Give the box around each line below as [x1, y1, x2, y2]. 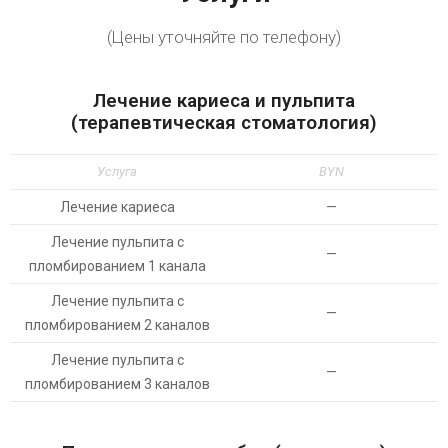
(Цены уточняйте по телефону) [107, 27, 341, 47]
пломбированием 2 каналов [24, 317, 210, 333]
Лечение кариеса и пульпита [93, 89, 355, 112]
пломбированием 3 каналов [24, 376, 210, 392]
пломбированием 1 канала [28, 258, 206, 274]
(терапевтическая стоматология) [71, 111, 377, 134]
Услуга [97, 164, 137, 179]
